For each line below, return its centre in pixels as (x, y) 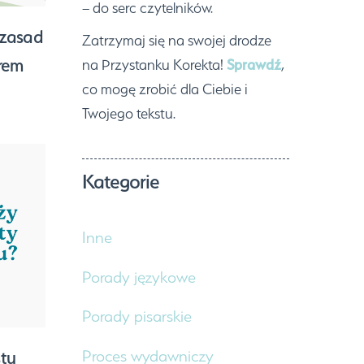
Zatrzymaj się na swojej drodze (177, 40)
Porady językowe (139, 277)
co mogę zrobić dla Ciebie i (165, 89)
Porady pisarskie (137, 316)
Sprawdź (254, 64)
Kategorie (121, 181)
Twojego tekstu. (129, 113)
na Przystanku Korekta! (155, 64)
